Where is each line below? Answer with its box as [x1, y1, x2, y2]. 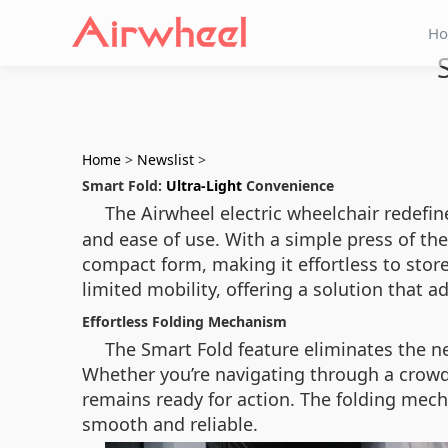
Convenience [242, 176, 334, 195]
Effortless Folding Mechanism [82, 312, 287, 331]
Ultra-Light [166, 176, 242, 195]
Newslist [137, 150, 194, 169]
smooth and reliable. [82, 412, 258, 436]
